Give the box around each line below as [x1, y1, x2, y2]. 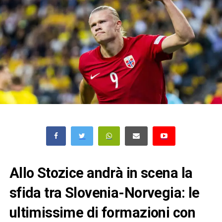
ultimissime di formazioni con [9, 204, 195, 221]
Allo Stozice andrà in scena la [9, 164, 193, 181]
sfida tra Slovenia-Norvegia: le [9, 184, 200, 201]
